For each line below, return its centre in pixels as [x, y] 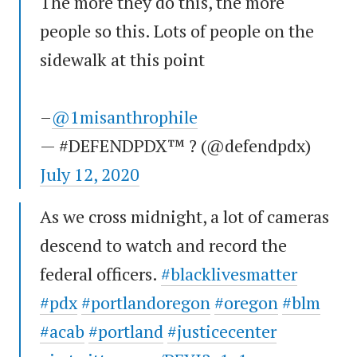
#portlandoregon [146, 303]
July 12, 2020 [90, 175]
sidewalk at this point [122, 60]
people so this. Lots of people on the [177, 31]
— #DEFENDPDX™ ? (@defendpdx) [175, 146]
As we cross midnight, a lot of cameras [184, 217]
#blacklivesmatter [229, 274]
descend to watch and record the [163, 245]
